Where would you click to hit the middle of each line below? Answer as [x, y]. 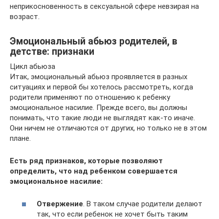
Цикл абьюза [33, 66]
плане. [20, 138]
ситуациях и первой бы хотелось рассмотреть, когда [101, 87]
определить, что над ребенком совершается [94, 171]
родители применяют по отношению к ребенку [90, 97]
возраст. [25, 16]
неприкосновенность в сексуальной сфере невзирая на [104, 6]
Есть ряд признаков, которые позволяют [86, 161]
